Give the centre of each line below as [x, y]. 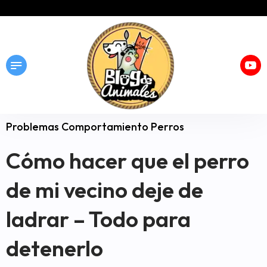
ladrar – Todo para [98, 219]
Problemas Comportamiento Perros [95, 127]
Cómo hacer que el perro [128, 161]
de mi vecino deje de [105, 190]
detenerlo [55, 248]
